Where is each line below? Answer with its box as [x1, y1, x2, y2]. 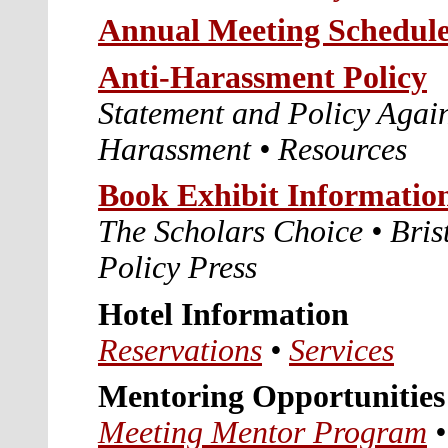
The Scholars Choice [98, 214, 363, 250]
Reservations [98, 332, 262, 368]
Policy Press [98, 250, 265, 286]
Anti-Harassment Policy [98, 59, 427, 95]
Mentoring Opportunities [98, 379, 445, 415]
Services [289, 332, 394, 368]
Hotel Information [98, 296, 349, 332]
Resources [278, 131, 415, 167]
